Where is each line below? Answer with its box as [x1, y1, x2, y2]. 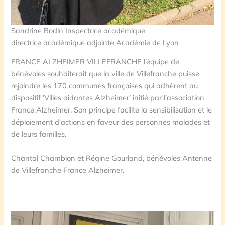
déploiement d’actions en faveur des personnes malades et [11, 117, 210, 127]
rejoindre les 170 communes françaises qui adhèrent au [11, 81, 198, 91]
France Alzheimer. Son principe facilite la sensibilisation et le [11, 105, 212, 115]
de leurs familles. [11, 129, 67, 139]
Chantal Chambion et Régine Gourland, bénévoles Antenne [11, 153, 212, 163]
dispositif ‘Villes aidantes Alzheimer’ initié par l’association [11, 93, 205, 103]
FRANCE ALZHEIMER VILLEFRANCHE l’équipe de [11, 57, 180, 67]
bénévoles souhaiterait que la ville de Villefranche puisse [11, 69, 200, 79]
